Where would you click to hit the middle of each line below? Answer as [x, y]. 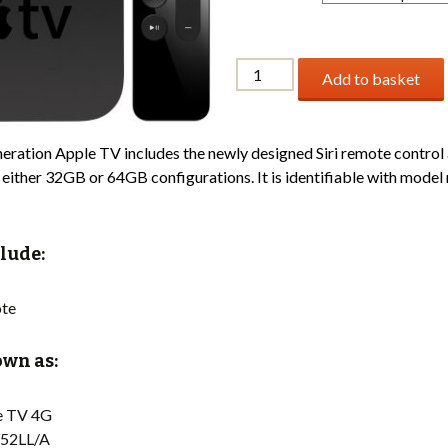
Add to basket [371, 78]
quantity [264, 164]
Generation [274, 140]
